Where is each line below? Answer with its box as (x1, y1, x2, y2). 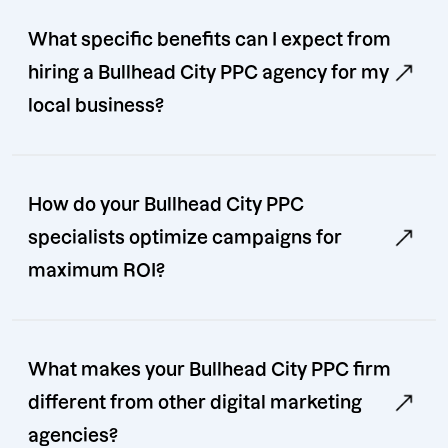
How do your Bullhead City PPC (28, 195, 304, 215)
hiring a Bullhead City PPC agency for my (28, 63, 389, 83)
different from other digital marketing (28, 393, 362, 413)
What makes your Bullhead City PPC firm (28, 360, 391, 380)
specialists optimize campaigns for (28, 228, 342, 248)
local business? (28, 96, 164, 116)
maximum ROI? (28, 261, 165, 281)
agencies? (28, 426, 118, 446)
